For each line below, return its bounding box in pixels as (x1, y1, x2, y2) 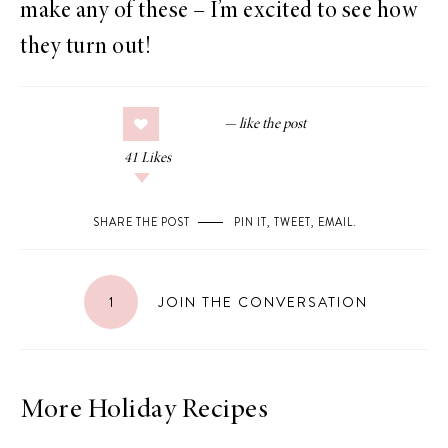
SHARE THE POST (92, 214, 190, 231)
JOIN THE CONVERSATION (152, 292, 368, 313)
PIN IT (233, 214, 267, 231)
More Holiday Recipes (20, 397, 268, 426)
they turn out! (20, 36, 151, 61)
